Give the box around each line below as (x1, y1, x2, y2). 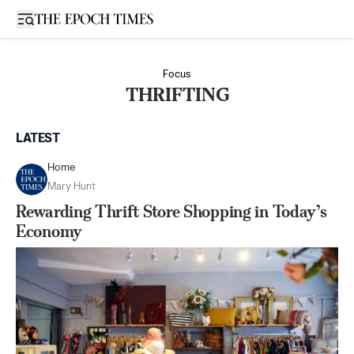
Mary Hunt (47, 182, 96, 192)
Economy (16, 221, 82, 241)
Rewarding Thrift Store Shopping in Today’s (16, 201, 327, 221)
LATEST (16, 133, 60, 145)
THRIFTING (125, 84, 229, 106)
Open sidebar (24, 12, 92, 24)
